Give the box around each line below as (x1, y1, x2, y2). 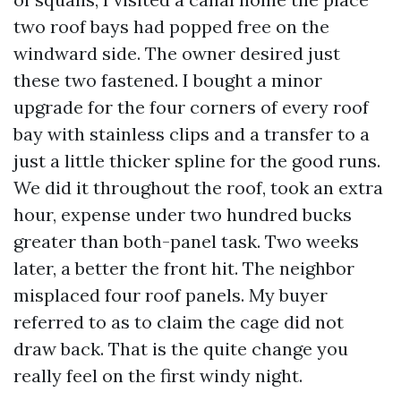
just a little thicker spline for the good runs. (13, 149, 380, 172)
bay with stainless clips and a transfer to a (13, 123, 370, 145)
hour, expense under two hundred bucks (13, 203, 352, 226)
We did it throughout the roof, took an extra (13, 176, 383, 199)
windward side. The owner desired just (13, 42, 340, 64)
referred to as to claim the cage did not (13, 311, 344, 333)
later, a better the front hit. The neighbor (13, 257, 354, 279)
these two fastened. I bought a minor (13, 69, 322, 91)
